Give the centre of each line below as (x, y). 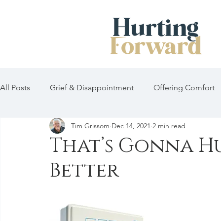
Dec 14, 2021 (131, 126)
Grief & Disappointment (92, 88)
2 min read (169, 126)
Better (84, 171)
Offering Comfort (184, 88)
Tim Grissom (90, 126)
